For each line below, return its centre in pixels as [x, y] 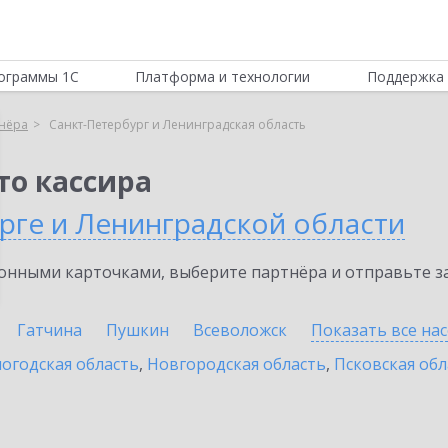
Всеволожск [240, 330]
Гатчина [49, 330]
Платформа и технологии [223, 76]
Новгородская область [236, 364]
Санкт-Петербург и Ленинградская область [177, 124]
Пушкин [137, 330]
